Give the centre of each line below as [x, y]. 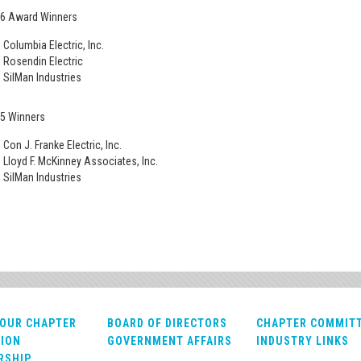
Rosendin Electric [43, 61]
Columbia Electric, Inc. [54, 45]
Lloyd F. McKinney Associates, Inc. [81, 161]
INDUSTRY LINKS [302, 341]
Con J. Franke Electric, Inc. [62, 145]
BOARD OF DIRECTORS [167, 324]
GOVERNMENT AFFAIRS [169, 341]
